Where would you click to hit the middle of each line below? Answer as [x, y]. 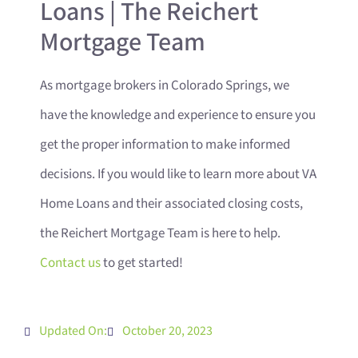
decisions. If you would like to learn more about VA [178, 175]
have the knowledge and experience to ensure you [178, 115]
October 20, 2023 [167, 331]
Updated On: [73, 331]
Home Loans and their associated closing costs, [171, 204]
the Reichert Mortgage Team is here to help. [160, 234]
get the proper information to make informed [165, 145]
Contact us [70, 263]
